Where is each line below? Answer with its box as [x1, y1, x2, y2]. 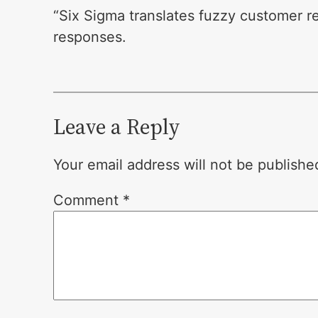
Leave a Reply [53, 111, 181, 141]
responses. [53, 28, 127, 45]
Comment [53, 191, 124, 209]
